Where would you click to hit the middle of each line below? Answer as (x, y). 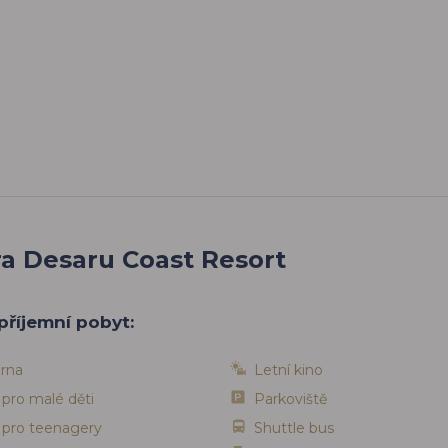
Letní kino (288, 369)
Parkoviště (290, 398)
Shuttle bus (294, 427)
